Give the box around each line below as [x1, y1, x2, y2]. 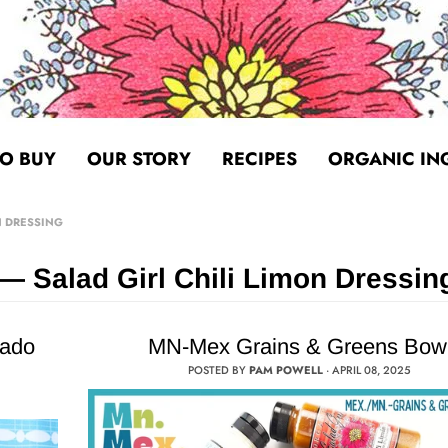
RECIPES [222, 146, 297, 172]
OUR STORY [87, 146, 191, 172]
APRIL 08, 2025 [332, 362, 412, 378]
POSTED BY [188, 362, 250, 378]
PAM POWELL [249, 362, 324, 378]
